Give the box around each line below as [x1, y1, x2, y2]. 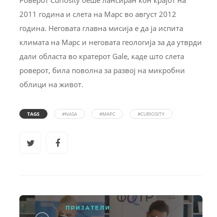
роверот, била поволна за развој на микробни [19, 65, 185, 75]
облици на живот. [19, 79, 83, 89]
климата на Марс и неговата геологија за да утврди [19, 37, 202, 47]
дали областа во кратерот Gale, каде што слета [19, 51, 184, 61]
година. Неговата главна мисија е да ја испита [19, 23, 183, 33]
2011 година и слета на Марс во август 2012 [19, 9, 176, 19]
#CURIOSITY [138, 110, 165, 117]
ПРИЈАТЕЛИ [65, 204, 110, 211]
